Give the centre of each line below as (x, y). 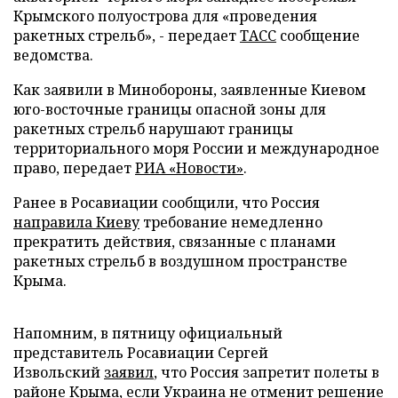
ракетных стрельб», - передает (127, 36)
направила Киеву (76, 222)
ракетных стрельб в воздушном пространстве (180, 261)
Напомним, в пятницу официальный (148, 333)
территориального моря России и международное (196, 148)
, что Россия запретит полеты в (267, 372)
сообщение (318, 36)
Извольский (59, 372)
